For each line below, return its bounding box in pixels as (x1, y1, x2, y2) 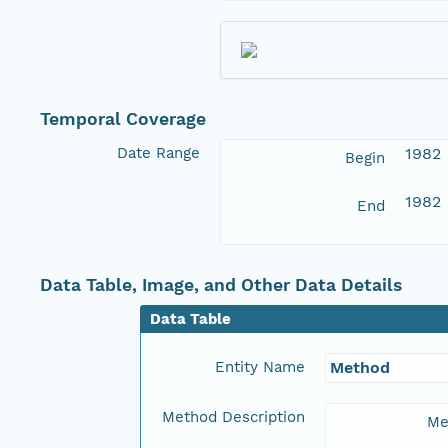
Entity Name (215, 357, 305, 376)
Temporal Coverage (40, 108, 206, 129)
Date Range (117, 143, 200, 162)
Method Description (162, 407, 305, 426)
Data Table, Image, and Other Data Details (40, 274, 402, 295)
